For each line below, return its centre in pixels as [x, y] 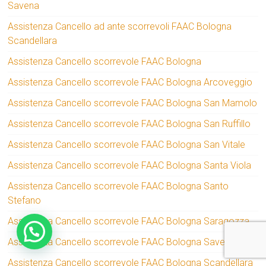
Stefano [25, 201]
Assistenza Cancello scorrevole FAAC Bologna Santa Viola [130, 166]
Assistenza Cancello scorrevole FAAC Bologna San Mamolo [133, 103]
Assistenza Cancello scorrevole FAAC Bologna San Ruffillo [129, 124]
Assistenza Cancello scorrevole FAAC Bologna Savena [122, 242]
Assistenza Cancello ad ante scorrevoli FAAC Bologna [120, 27]
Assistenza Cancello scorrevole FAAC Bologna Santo [118, 186]
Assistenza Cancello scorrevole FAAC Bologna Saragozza [129, 221]
